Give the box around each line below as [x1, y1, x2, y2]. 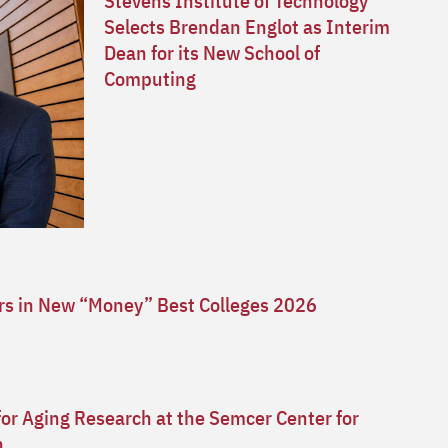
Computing [104, 65, 196, 92]
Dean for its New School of [104, 39, 320, 66]
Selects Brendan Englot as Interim [104, 13, 390, 40]
